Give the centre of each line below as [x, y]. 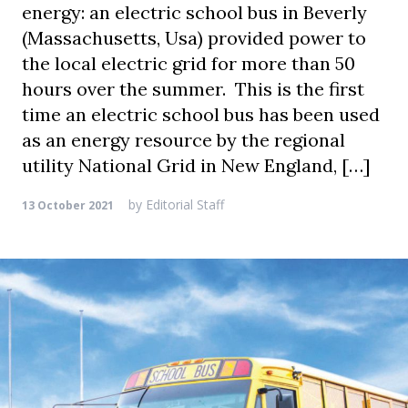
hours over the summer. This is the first [193, 89]
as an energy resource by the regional [184, 140]
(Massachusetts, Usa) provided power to [194, 38]
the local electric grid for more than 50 [189, 63]
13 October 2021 [68, 205]
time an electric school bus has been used [201, 114]
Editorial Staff [183, 204]
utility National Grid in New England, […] [196, 165]
